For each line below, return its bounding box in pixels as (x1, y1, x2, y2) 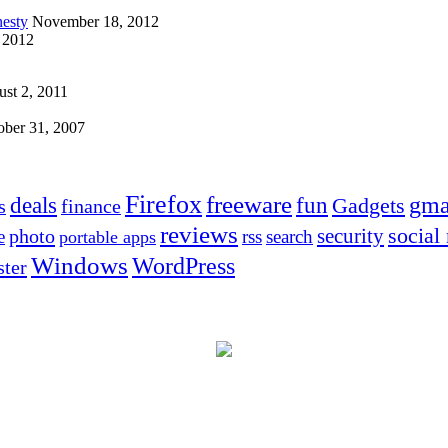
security (317, 224, 384, 249)
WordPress (132, 253, 235, 280)
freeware (206, 191, 292, 219)
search (266, 226, 313, 248)
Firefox (125, 189, 202, 220)
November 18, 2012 (32, 13, 159, 31)
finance (61, 195, 121, 218)
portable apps (59, 227, 156, 248)
